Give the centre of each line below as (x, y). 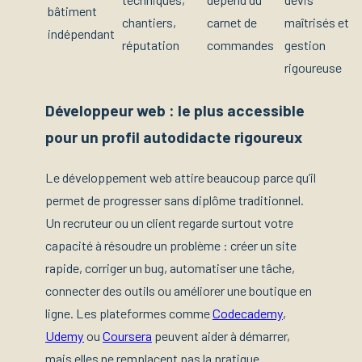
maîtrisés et (317, 22)
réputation (151, 44)
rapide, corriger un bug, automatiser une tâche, (170, 268)
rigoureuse (313, 67)
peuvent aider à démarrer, (221, 336)
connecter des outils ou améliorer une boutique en (179, 291)
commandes (240, 44)
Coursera (127, 336)
